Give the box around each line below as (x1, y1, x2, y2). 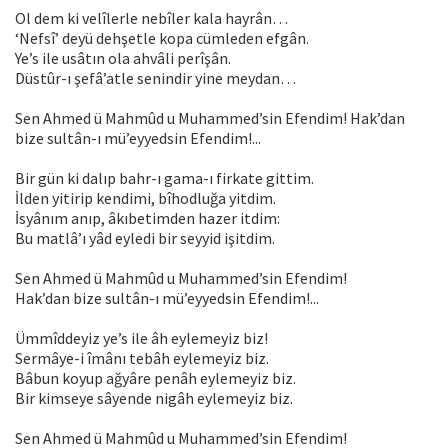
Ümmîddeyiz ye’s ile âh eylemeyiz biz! (15, 328, 268, 349)
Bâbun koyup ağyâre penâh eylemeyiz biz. (15, 368, 296, 389)
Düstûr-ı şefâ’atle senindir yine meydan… (15, 68, 296, 89)
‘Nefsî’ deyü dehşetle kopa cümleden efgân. (15, 28, 309, 49)
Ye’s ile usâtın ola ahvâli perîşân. (15, 48, 231, 69)
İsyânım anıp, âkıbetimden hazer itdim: (15, 208, 280, 229)
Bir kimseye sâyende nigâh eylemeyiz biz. (15, 388, 293, 409)
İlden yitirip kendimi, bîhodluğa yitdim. (15, 188, 276, 209)
